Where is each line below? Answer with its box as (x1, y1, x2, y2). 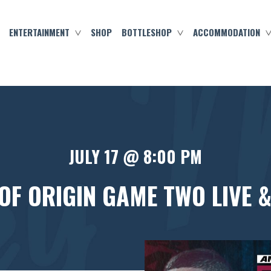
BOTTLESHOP (121, 25, 172, 39)
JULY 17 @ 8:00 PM (69, 144, 202, 169)
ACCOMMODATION (192, 25, 260, 39)
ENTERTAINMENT (8, 25, 70, 39)
